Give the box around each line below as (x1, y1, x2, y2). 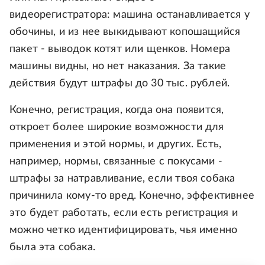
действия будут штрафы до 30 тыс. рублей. (9, 78, 230, 89)
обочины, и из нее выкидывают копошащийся (9, 27, 241, 38)
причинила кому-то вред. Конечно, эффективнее (9, 190, 254, 202)
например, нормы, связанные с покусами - (9, 156, 223, 167)
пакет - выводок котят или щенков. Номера (9, 44, 231, 55)
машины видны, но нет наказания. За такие (9, 61, 227, 72)
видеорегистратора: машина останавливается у (9, 9, 250, 21)
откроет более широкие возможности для (9, 122, 224, 133)
